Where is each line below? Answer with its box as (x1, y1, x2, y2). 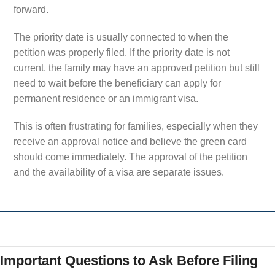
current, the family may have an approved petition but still (14, 63, 260, 74)
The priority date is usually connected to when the (14, 32, 228, 43)
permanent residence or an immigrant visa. (14, 93, 198, 104)
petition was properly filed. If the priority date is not (14, 47, 230, 58)
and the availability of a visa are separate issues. (14, 167, 224, 178)
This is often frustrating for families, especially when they (14, 121, 258, 132)
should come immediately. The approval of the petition (14, 152, 247, 163)
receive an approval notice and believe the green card (14, 136, 247, 147)
